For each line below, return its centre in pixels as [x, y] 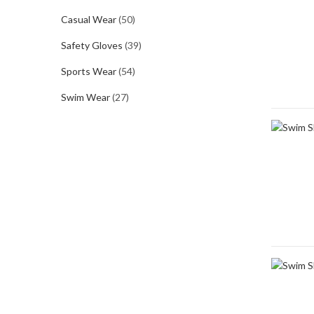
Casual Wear [89, 19]
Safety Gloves [92, 45]
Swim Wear [86, 97]
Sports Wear [89, 71]
